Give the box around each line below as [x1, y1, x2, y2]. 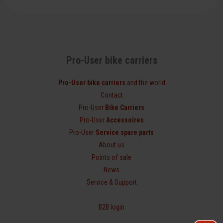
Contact [100, 91, 123, 99]
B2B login [99, 203, 124, 211]
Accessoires [106, 115, 144, 124]
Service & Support [86, 178, 137, 186]
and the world [125, 78, 165, 87]
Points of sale [92, 153, 131, 161]
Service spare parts [96, 128, 154, 136]
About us [99, 140, 124, 149]
